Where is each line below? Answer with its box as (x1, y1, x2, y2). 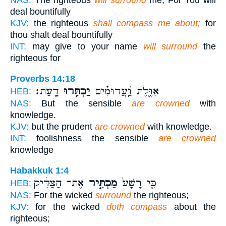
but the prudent (29, 121, 95, 132)
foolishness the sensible (26, 133, 158, 143)
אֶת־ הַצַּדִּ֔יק (34, 176, 84, 190)
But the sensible (31, 98, 132, 108)
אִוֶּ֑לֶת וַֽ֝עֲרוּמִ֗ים (90, 84, 159, 98)
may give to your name (26, 41, 143, 52)
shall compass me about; (93, 18, 201, 29)
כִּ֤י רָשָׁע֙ (117, 176, 156, 190)
